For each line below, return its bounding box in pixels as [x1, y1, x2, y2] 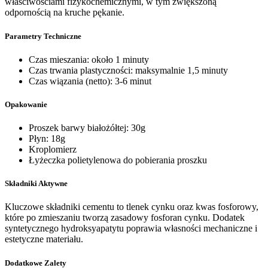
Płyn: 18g [29, 133, 65, 144]
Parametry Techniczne [5, 31, 81, 41]
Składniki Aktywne [5, 179, 68, 188]
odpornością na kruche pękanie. [5, 7, 124, 18]
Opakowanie [5, 99, 47, 109]
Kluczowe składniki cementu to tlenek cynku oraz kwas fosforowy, [5, 202, 258, 212]
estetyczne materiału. [5, 234, 83, 245]
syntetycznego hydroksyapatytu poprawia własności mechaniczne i [5, 223, 257, 234]
